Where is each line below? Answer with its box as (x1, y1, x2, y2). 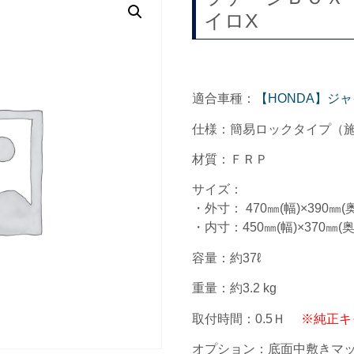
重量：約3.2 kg (192, 281, 277, 296)
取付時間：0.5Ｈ (192, 311, 289, 326)
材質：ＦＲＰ (192, 152, 269, 166)
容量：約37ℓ (192, 250, 262, 265)
